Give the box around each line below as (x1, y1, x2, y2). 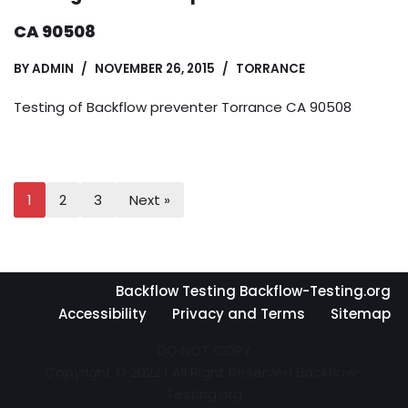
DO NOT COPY (157, 341, 251, 360)
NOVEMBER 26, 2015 (95, 59, 215, 77)
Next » (129, 189, 170, 209)
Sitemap (331, 304, 391, 323)
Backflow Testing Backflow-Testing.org (116, 281, 391, 301)
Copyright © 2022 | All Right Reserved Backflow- (45, 362, 363, 382)
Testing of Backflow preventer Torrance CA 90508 (14, 97, 352, 117)
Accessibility (58, 304, 147, 323)
